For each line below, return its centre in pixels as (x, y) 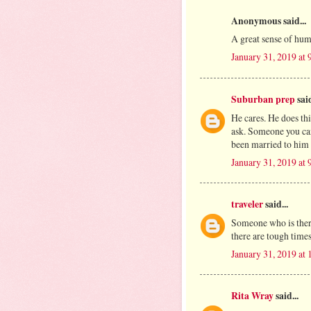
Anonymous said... (269, 20)
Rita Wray (252, 296)
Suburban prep (263, 99)
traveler (247, 204)
